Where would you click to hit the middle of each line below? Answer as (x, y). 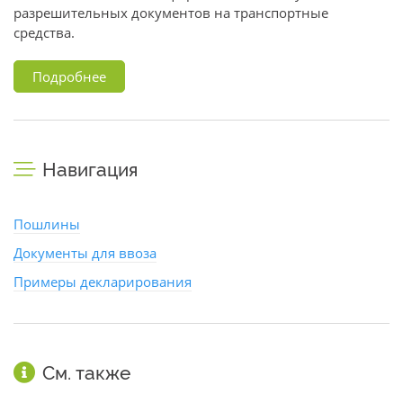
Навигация (90, 170)
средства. (44, 32)
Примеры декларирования (103, 282)
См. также (86, 373)
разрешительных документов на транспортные (171, 13)
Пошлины (47, 224)
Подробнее (69, 76)
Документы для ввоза (85, 253)
